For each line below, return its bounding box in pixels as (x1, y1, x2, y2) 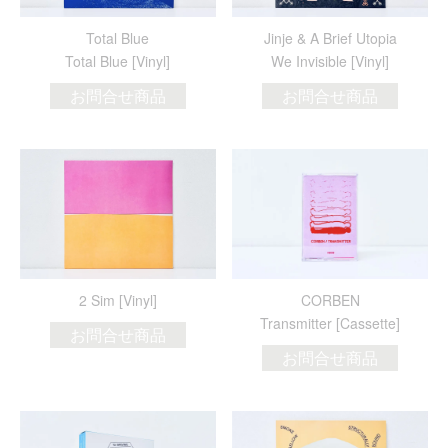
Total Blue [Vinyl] (65, 51, 171, 72)
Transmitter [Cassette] (260, 312, 401, 333)
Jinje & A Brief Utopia (263, 28, 397, 49)
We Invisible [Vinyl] (271, 51, 390, 72)
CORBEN (300, 289, 360, 310)
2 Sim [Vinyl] (78, 289, 157, 310)
